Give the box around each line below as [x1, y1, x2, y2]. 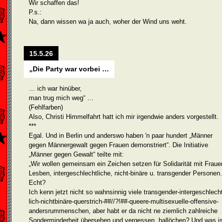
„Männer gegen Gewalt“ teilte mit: [29, 151, 124, 158]
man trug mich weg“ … [29, 94, 94, 102]
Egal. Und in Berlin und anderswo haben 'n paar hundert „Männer [29, 132, 213, 139]
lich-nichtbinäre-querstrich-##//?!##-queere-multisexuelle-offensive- [29, 198, 219, 205]
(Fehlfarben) [29, 104, 63, 111]
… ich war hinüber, [29, 85, 82, 92]
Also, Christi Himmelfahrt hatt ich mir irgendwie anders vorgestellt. [29, 113, 219, 120]
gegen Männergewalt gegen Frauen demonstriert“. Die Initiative [29, 141, 208, 149]
